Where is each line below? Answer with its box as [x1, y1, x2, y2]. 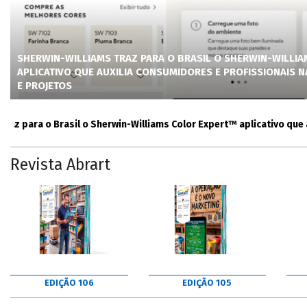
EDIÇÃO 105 [182, 277, 232, 288]
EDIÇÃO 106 [44, 277, 94, 288]
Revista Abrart [10, 155, 110, 174]
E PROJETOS [17, 79, 72, 92]
